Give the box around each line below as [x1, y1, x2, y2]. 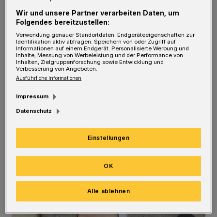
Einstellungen [87, 134, 130, 141]
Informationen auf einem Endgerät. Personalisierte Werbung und [16, 45, 189, 52]
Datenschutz [16, 107, 52, 114]
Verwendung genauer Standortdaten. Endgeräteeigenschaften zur [16, 31, 195, 38]
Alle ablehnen [87, 187, 130, 195]
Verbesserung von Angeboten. [16, 65, 98, 72]
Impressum [16, 93, 49, 100]
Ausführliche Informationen [16, 75, 82, 81]
